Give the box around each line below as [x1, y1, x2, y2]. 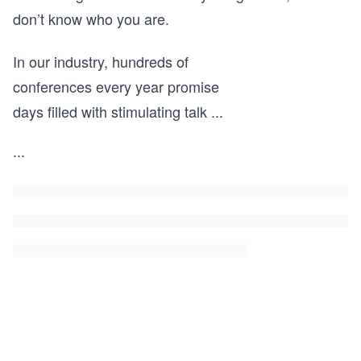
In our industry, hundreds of [13, 51, 189, 72]
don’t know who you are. [13, 8, 169, 29]
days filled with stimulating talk [13, 101, 207, 122]
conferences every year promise [13, 76, 219, 97]
